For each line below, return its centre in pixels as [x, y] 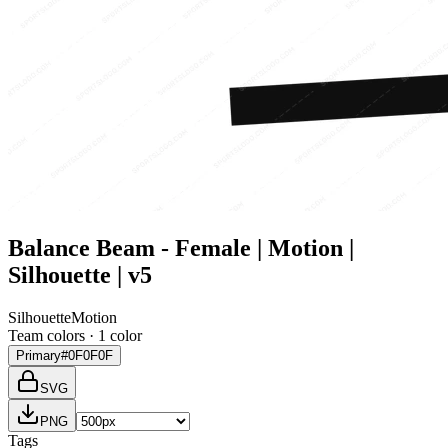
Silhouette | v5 [80, 274]
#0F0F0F [87, 355]
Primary [38, 355]
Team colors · [53, 335]
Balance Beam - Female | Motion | [181, 247]
